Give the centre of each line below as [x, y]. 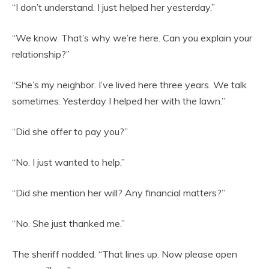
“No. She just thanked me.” [68, 224]
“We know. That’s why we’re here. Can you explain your [132, 38]
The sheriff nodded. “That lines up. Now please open [125, 254]
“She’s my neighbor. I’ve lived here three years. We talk [129, 85]
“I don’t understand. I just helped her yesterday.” [113, 8]
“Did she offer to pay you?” [70, 132]
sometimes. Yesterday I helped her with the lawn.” [119, 101]
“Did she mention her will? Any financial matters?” [119, 193]
